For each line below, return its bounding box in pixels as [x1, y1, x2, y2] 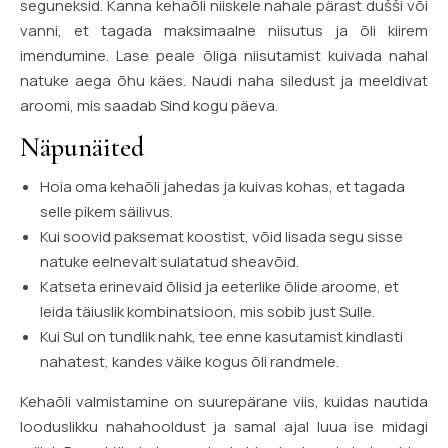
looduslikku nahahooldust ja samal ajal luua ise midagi [20, 415, 428, 437]
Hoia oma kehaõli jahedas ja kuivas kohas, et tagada [40, 175, 405, 197]
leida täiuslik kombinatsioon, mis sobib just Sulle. [40, 300, 375, 322]
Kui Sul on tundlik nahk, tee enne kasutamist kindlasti [40, 325, 403, 347]
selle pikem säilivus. [40, 200, 173, 222]
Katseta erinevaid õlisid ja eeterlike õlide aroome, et [40, 275, 399, 297]
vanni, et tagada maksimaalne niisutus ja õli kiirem [20, 19, 428, 41]
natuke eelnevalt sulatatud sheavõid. [40, 250, 299, 272]
